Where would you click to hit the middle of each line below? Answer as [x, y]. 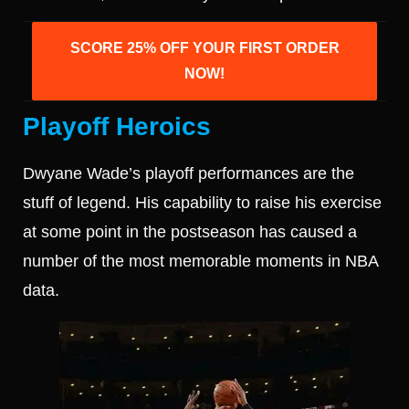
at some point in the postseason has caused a [190, 231]
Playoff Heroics [117, 126]
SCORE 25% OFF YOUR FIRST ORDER [204, 47]
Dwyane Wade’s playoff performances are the [189, 173]
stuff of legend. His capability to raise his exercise [202, 202]
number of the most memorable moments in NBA [200, 261]
